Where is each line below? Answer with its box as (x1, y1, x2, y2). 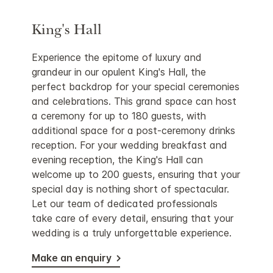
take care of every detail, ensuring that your (32, 212, 234, 225)
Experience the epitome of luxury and (32, 51, 202, 64)
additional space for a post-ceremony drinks (32, 124, 236, 137)
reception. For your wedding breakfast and (32, 139, 228, 152)
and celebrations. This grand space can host (32, 95, 237, 108)
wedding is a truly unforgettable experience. (32, 227, 232, 239)
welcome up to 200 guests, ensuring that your (32, 168, 241, 181)
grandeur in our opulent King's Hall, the (32, 66, 207, 79)
